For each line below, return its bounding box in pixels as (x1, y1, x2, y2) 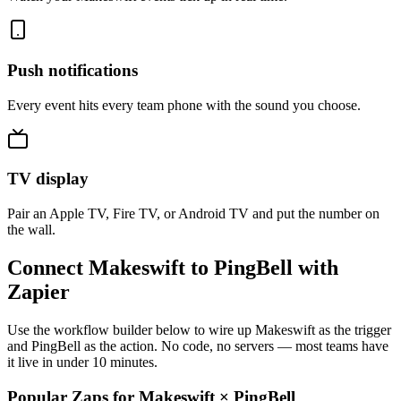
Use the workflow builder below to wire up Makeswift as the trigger (7, 321, 391, 337)
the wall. (7, 222, 55, 238)
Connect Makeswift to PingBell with (7, 256, 338, 280)
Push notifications (7, 60, 138, 80)
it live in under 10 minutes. (7, 354, 158, 370)
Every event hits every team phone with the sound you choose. (7, 97, 361, 113)
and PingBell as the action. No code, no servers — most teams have (7, 337, 388, 354)
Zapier (7, 280, 70, 304)
